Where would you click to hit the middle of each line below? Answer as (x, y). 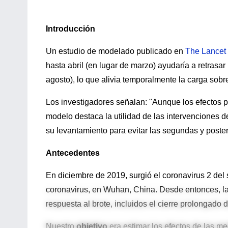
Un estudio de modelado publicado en (116, 51)
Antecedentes (73, 153)
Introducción (70, 28)
